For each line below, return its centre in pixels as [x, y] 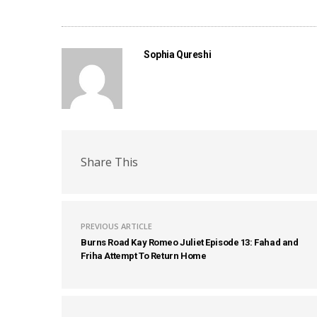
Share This [109, 162]
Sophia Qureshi [178, 55]
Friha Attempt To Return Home [144, 256]
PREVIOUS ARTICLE [116, 226]
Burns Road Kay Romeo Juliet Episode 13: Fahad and [190, 243]
